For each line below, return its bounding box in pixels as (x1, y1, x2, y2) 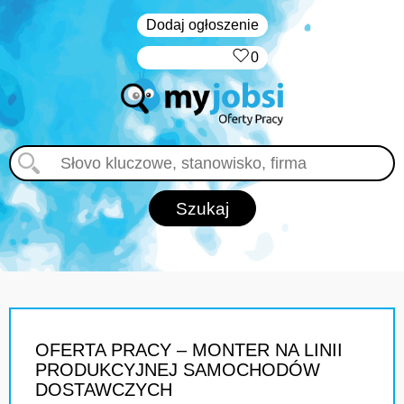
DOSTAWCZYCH (35, 380, 172, 399)
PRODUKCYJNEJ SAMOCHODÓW (35, 360, 320, 380)
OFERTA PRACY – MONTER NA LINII (35, 340, 343, 360)
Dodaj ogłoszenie (145, 17, 259, 32)
